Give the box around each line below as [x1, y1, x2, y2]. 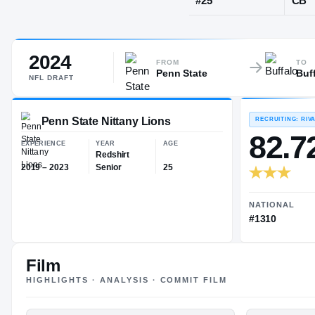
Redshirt [120, 266, 162, 278]
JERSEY [244, 57, 276, 67]
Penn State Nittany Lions [51, 222, 214, 238]
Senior [120, 281, 152, 295]
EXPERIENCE [26, 253, 82, 263]
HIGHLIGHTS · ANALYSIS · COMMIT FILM [26, 276, 228, 285]
